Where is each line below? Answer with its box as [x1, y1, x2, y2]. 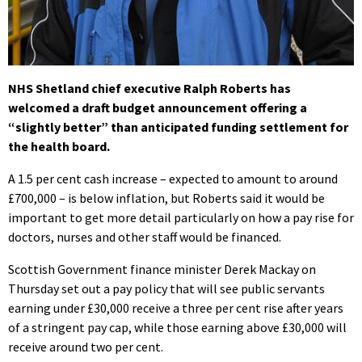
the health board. [8, 137, 110, 154]
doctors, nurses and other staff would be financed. [8, 228, 281, 245]
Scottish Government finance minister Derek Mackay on [8, 260, 316, 277]
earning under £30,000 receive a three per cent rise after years [8, 299, 343, 316]
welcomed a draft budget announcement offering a [8, 99, 307, 116]
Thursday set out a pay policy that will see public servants [8, 280, 325, 297]
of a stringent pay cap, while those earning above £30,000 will [8, 318, 347, 335]
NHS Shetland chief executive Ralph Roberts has [8, 79, 291, 96]
